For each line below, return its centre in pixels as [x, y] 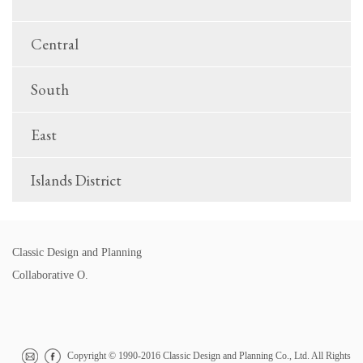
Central [55, 45]
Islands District [76, 181]
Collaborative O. [50, 275]
